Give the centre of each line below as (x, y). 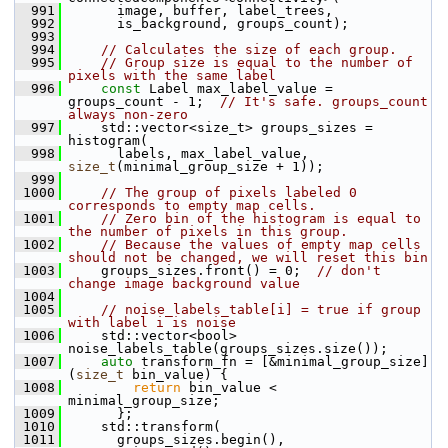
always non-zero (128, 114)
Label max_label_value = (237, 88)
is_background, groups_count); (205, 23)
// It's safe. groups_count (324, 101)
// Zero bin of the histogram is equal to (261, 218)
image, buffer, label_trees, (197, 10)
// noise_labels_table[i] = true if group (261, 309)
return (157, 387)
